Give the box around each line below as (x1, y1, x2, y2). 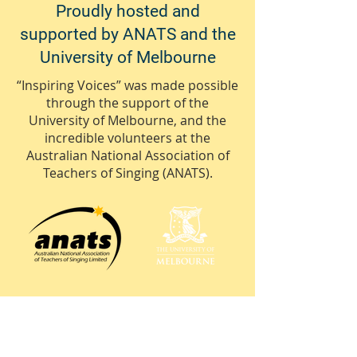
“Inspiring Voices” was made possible (17, 76, 238, 94)
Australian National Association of (25, 147, 229, 164)
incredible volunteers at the (45, 129, 210, 147)
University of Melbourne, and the (29, 112, 226, 129)
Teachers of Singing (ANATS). (42, 164, 213, 182)
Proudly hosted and (55, 2, 200, 21)
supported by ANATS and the (19, 25, 236, 44)
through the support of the (46, 94, 209, 112)
